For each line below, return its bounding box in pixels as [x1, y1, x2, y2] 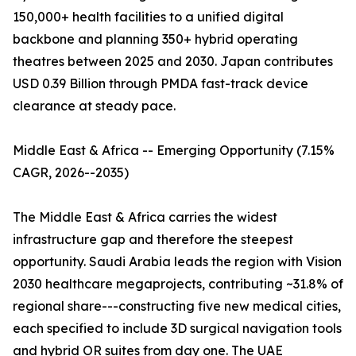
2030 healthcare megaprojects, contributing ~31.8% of [13, 276, 343, 292]
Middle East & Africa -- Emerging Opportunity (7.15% [13, 142, 335, 159]
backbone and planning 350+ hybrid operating [13, 31, 298, 48]
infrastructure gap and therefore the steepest [13, 231, 293, 248]
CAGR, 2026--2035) [13, 164, 129, 181]
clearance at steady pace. [13, 98, 176, 114]
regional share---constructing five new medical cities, [13, 298, 341, 315]
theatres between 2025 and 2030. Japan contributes [13, 53, 333, 70]
